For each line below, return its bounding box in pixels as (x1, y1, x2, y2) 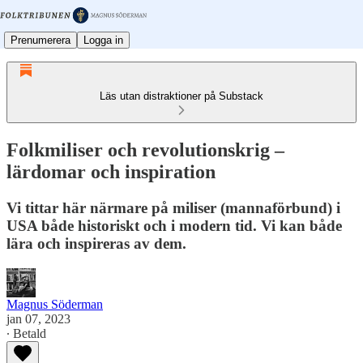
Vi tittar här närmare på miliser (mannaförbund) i (6, 199, 340, 216)
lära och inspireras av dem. (6, 234, 186, 252)
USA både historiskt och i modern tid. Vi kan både (6, 216, 342, 234)
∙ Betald (6, 326, 46, 340)
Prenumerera (11, 33, 70, 46)
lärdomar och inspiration (6, 160, 216, 182)
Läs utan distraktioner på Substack (100, 90, 263, 102)
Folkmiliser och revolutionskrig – (6, 139, 284, 160)
